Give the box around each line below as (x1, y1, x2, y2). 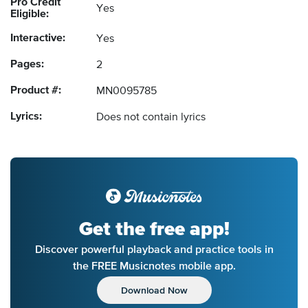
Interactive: (10, 33, 65, 45)
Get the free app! (78, 217, 230, 241)
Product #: (10, 85, 61, 97)
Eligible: (10, 9, 49, 21)
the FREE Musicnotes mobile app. (72, 259, 236, 272)
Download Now (120, 285, 188, 296)
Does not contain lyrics (96, 112, 206, 124)
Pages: (10, 59, 44, 71)
